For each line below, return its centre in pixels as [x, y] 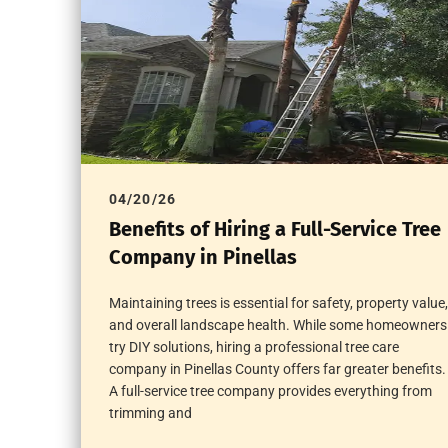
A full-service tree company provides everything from [270, 390]
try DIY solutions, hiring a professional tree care [253, 346]
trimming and [150, 412]
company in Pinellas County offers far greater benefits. [277, 368]
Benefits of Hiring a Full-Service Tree [274, 228]
